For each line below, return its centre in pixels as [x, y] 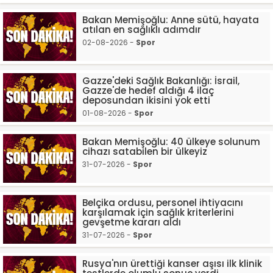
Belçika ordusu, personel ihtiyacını [163, 203]
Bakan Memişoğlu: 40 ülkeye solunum [171, 142]
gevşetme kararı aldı [132, 222]
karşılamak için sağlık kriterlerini [158, 212]
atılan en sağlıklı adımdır [142, 30]
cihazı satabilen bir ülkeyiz [145, 151]
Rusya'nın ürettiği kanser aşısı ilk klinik [172, 264]
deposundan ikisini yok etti [146, 100]
